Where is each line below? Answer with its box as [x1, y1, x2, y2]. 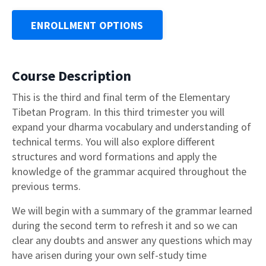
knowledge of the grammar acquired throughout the [12, 164, 246, 179]
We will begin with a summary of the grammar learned [12, 204, 252, 218]
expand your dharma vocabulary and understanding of [12, 120, 251, 134]
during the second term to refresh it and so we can [12, 218, 237, 233]
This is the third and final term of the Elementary [12, 90, 230, 104]
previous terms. [12, 179, 83, 194]
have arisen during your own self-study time [12, 248, 207, 262]
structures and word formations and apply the [12, 150, 217, 164]
